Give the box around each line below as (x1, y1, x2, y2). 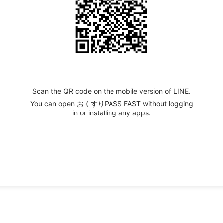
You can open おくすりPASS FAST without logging (30, 99, 193, 108)
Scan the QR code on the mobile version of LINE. (32, 86, 191, 95)
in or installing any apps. (72, 108, 151, 117)
